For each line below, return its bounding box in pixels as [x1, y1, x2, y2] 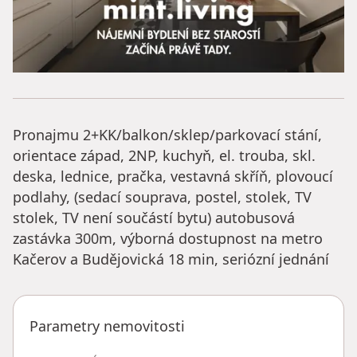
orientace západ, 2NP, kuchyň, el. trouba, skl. [13, 145, 316, 165]
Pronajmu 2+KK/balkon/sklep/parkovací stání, [13, 124, 322, 144]
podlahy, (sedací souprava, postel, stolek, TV [13, 186, 312, 206]
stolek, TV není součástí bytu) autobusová [13, 207, 295, 227]
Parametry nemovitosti [29, 316, 185, 335]
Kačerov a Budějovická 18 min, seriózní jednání [13, 249, 329, 269]
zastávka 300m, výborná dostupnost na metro [13, 228, 323, 248]
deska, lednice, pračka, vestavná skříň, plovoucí [13, 166, 333, 186]
